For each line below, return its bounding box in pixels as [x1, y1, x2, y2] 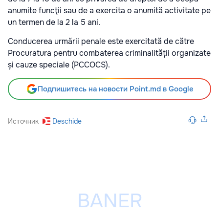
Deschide [52, 116, 82, 126]
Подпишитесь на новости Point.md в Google [37, 84, 194, 94]
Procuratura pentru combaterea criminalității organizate [8, 47, 211, 58]
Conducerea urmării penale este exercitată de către [8, 36, 194, 46]
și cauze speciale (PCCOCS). [8, 59, 110, 70]
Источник [8, 116, 39, 126]
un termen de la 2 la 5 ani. [8, 17, 102, 27]
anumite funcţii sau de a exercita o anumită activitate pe [8, 5, 211, 16]
